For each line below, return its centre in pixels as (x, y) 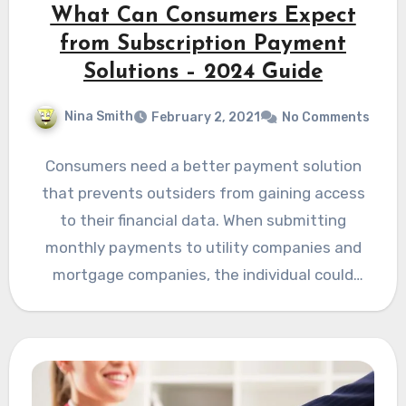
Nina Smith (98, 116)
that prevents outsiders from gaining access (203, 193)
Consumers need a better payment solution (203, 165)
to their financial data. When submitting (203, 220)
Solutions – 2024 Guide (203, 72)
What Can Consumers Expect (203, 16)
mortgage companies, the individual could (203, 274)
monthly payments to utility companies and (203, 247)
